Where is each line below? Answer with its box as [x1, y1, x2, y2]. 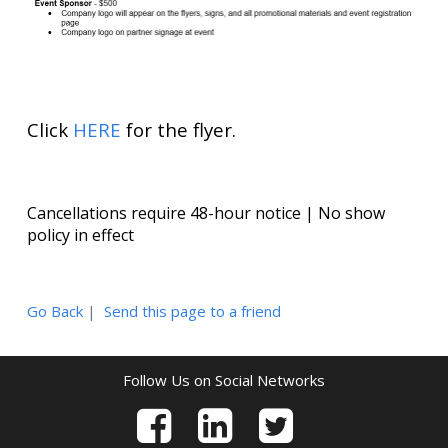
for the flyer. [120, 116, 236, 142]
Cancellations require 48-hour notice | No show [26, 201, 385, 224]
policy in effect [26, 223, 134, 246]
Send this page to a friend [103, 300, 281, 321]
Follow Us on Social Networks [122, 369, 325, 390]
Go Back [26, 300, 83, 321]
